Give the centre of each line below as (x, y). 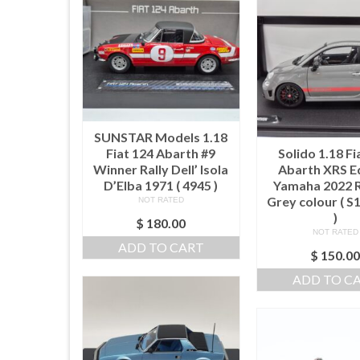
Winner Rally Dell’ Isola (161, 169)
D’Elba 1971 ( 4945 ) (161, 185)
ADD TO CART (161, 247)
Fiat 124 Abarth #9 (161, 153)
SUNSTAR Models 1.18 (161, 137)
